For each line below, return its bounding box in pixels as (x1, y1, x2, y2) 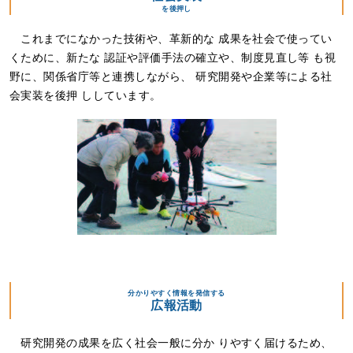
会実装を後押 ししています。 (9, 88, 162, 102)
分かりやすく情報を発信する (128, 288, 225, 297)
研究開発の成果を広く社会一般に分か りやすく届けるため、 (20, 336, 333, 350)
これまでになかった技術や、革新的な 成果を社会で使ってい (20, 32, 333, 45)
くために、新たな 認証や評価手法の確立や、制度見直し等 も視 (9, 50, 336, 64)
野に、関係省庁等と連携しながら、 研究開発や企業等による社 (9, 69, 333, 83)
